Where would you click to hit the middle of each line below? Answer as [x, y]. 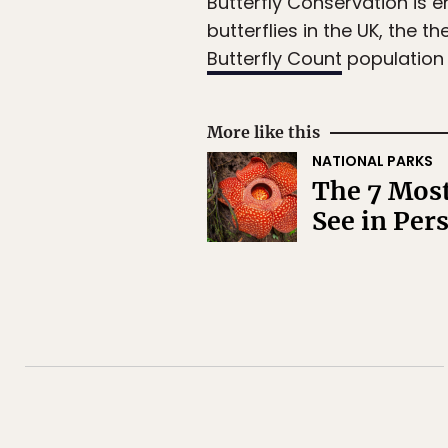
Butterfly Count [274, 59]
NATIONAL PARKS [372, 161]
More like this [263, 132]
